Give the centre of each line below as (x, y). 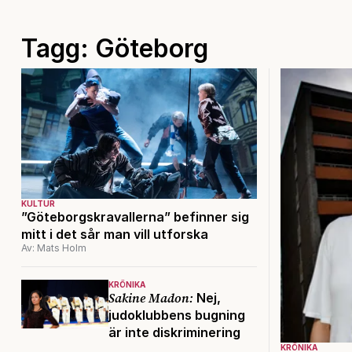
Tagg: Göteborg (115, 48)
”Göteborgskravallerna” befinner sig (135, 217)
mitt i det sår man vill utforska (115, 235)
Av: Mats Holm (54, 248)
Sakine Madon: (151, 298)
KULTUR (38, 204)
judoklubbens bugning (177, 315)
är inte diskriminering (174, 333)
